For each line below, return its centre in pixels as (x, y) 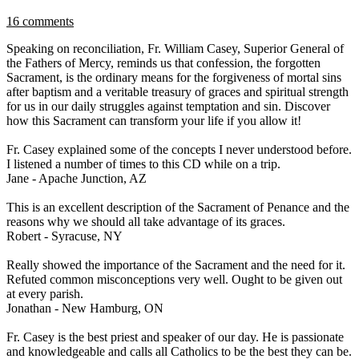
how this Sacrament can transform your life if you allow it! (154, 120)
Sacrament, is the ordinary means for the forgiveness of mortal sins (174, 77)
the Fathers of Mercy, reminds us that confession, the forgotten (163, 63)
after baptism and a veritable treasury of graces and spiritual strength (177, 91)
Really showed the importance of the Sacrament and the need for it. (176, 264)
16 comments (40, 21)
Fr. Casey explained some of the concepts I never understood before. (179, 149)
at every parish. (45, 293)
